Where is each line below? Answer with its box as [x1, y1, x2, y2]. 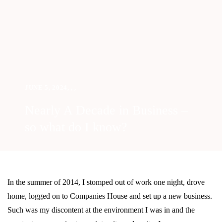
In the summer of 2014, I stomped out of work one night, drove [7, 178, 205, 186]
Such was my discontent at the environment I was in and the [7, 206, 195, 214]
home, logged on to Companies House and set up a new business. [7, 192, 212, 200]
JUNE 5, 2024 [25, 84, 67, 91]
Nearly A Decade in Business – [25, 103, 188, 117]
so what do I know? [25, 120, 127, 134]
